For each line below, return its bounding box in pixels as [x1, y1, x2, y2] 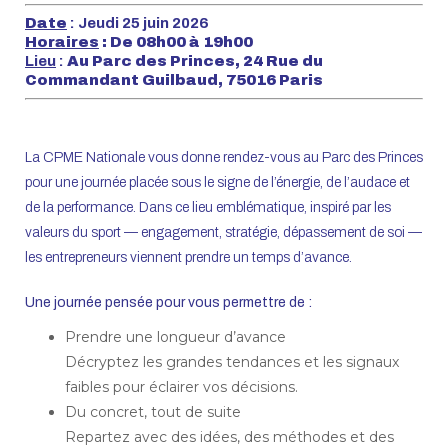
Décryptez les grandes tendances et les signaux [65, 352, 399, 371]
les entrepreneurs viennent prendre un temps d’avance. [25, 249, 352, 265]
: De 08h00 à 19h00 [99, 33, 253, 50]
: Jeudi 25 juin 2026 [67, 14, 209, 31]
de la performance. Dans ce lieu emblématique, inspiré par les [25, 199, 391, 215]
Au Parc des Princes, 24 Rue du [67, 52, 323, 69]
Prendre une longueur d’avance [65, 327, 286, 346]
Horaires [25, 33, 99, 50]
